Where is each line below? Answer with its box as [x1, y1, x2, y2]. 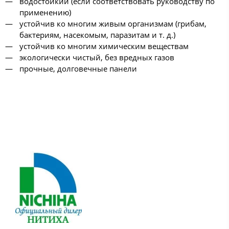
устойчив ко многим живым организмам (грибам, [19, 18, 207, 29]
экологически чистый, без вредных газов [19, 52, 174, 62]
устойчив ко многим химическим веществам [19, 40, 189, 51]
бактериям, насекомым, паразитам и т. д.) [19, 29, 175, 40]
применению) [19, 7, 71, 17]
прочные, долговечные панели [19, 63, 137, 74]
